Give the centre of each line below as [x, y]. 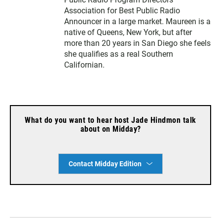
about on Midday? [110, 129]
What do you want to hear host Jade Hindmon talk [110, 120]
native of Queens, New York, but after [128, 32]
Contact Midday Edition [105, 164]
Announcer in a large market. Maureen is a [137, 21]
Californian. [84, 65]
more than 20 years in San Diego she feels [137, 43]
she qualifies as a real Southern [119, 54]
